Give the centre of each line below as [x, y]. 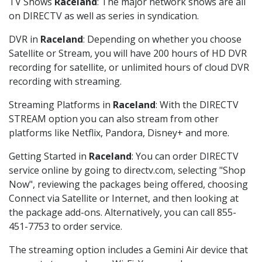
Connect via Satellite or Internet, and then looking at [124, 199]
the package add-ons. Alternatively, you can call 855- [123, 213]
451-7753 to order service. [65, 227]
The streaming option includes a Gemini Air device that [128, 250]
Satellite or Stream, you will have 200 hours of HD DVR [128, 54]
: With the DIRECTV [197, 105]
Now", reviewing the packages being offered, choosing [128, 185]
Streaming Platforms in [61, 105]
